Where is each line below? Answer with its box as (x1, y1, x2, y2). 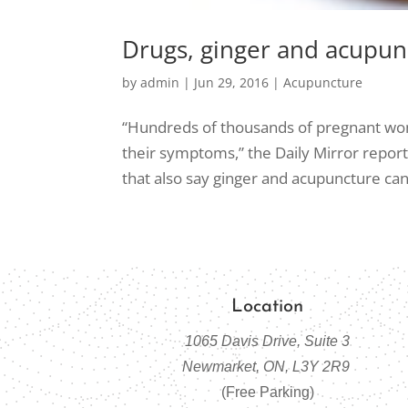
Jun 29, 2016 (194, 73, 270, 91)
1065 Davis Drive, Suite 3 (185, 332, 351, 349)
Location (231, 297, 304, 316)
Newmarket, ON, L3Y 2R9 (181, 358, 353, 374)
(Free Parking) (220, 383, 314, 400)
